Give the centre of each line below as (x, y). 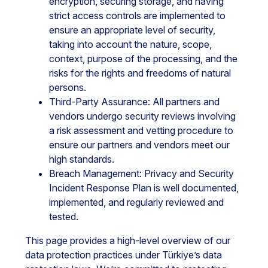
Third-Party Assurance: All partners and (134, 102)
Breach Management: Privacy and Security (141, 173)
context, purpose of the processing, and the (143, 59)
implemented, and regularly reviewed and (136, 202)
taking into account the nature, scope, (130, 44)
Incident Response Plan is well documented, (144, 188)
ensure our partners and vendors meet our (139, 145)
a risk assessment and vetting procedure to (141, 130)
